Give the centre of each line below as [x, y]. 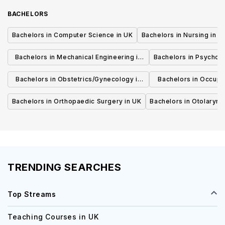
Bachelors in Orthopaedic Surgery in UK [77, 101]
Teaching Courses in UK [53, 217]
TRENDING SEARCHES [65, 167]
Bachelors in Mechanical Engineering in [78, 57]
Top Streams [32, 194]
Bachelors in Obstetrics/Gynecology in [78, 79]
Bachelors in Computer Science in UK [72, 35]
